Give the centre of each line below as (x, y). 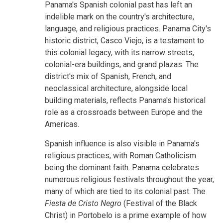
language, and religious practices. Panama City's (128, 28)
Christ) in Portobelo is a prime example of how (126, 215)
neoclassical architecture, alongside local (116, 88)
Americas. (62, 124)
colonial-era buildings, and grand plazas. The (122, 64)
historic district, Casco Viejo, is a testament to (124, 40)
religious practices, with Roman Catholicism (120, 155)
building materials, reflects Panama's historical (125, 100)
